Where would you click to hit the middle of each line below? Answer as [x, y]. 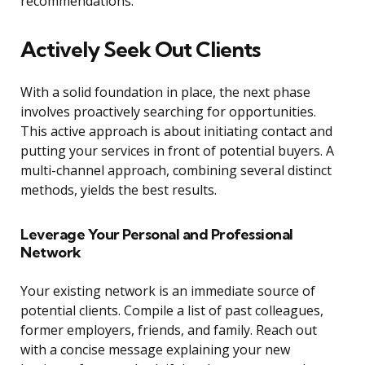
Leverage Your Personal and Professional [157, 235]
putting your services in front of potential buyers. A [177, 151]
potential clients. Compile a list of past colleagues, [172, 311]
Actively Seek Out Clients [140, 50]
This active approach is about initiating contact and [176, 132]
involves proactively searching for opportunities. [168, 112]
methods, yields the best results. [119, 190]
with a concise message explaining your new [155, 350]
